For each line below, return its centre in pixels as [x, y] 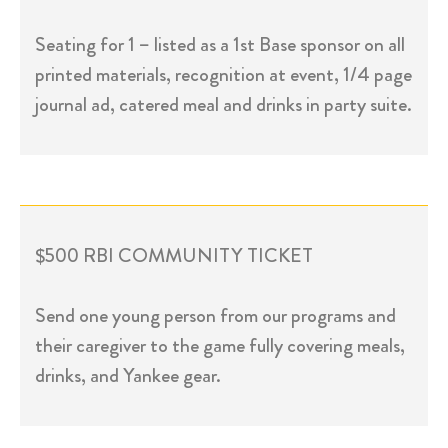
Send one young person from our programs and [215, 315]
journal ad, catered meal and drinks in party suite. [223, 104]
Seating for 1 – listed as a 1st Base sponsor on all [220, 44]
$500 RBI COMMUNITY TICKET [174, 255]
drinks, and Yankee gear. [128, 375]
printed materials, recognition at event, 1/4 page [223, 74]
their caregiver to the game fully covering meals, [220, 345]
